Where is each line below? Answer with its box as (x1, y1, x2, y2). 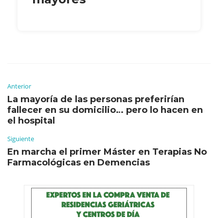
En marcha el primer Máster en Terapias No (7, 146, 207, 157)
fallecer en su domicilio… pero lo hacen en (7, 104, 203, 115)
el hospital (7, 115, 55, 126)
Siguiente (7, 134, 34, 143)
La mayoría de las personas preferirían (7, 93, 184, 105)
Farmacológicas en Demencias (7, 157, 150, 168)
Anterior (7, 81, 31, 91)
